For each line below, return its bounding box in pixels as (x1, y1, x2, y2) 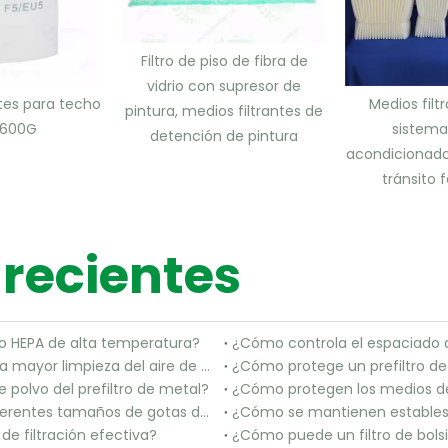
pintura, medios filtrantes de (125, 100, 323, 121)
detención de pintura (150, 125, 298, 146)
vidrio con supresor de (147, 75, 301, 96)
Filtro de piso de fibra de (140, 50, 308, 71)
